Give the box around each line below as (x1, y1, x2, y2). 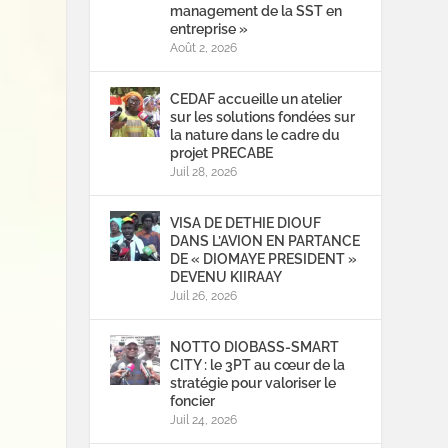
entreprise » (170, 21, 249, 38)
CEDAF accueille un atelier (170, 91, 343, 108)
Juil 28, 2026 (170, 165, 238, 180)
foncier (170, 393, 216, 410)
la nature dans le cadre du (170, 127, 341, 144)
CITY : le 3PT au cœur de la (170, 357, 346, 374)
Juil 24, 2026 (170, 413, 238, 428)
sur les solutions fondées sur (170, 109, 356, 126)
